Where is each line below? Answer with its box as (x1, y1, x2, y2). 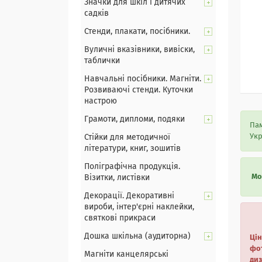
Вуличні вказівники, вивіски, (84, 46, 195, 54)
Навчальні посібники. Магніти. (84, 75, 201, 83)
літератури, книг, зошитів (84, 144, 181, 153)
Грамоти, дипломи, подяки (84, 115, 185, 123)
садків (84, 9, 109, 18)
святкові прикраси (84, 214, 156, 222)
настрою (84, 97, 117, 105)
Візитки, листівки (84, 174, 150, 182)
